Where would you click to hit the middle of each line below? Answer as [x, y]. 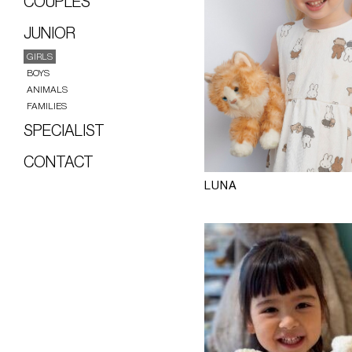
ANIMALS [47, 89]
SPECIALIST [64, 131]
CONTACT [59, 162]
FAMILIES [47, 106]
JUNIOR [49, 33]
